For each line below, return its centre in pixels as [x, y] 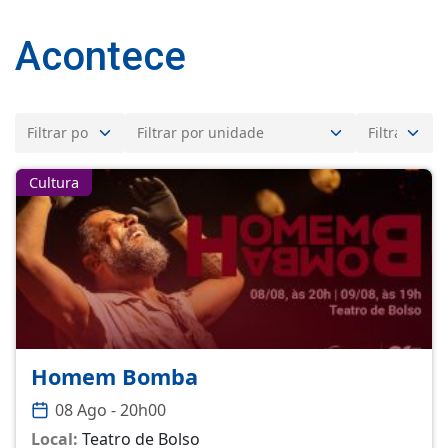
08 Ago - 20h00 [111, 409]
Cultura [53, 182]
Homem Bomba [114, 376]
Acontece [100, 56]
